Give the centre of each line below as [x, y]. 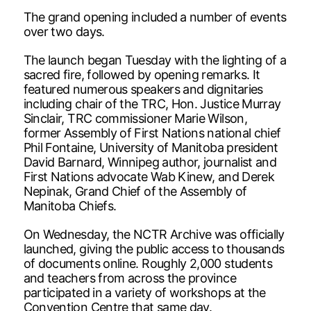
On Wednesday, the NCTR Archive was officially [154, 234]
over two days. [64, 31]
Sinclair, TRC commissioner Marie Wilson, [135, 118]
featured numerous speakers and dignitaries [143, 89]
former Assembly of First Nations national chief [152, 133]
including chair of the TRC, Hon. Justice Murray [152, 103]
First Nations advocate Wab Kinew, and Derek [149, 176]
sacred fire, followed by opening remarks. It [142, 74]
